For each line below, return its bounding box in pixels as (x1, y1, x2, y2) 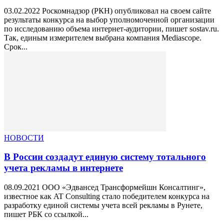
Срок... (4, 42, 27, 51)
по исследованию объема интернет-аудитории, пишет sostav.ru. (4, 24, 219, 33)
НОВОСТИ (4, 133, 44, 142)
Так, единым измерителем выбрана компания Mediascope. (4, 33, 201, 42)
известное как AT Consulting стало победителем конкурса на (4, 192, 209, 201)
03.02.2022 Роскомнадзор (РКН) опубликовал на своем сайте (4, 6, 211, 15)
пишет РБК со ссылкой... (4, 210, 88, 219)
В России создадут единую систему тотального (4, 151, 206, 162)
